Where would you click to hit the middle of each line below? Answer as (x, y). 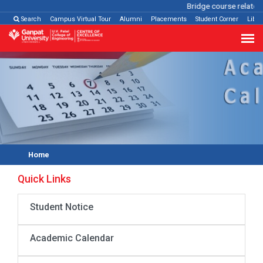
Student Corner (217, 19)
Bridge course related (221, 6)
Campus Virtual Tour (80, 19)
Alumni (131, 19)
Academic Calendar (72, 238)
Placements (169, 19)
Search (30, 19)
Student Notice (62, 207)
